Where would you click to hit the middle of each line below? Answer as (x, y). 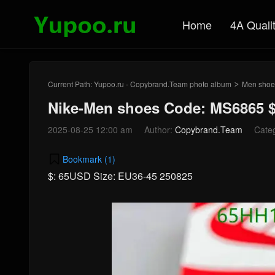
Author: (160, 130)
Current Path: (71, 84)
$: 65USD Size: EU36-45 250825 (120, 176)
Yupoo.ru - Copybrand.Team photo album (163, 84)
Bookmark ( (85, 159)
